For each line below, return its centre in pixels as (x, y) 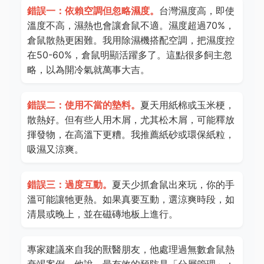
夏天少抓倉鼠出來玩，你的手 (173, 184)
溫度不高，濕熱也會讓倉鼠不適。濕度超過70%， (131, 25)
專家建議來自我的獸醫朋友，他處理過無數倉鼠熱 (131, 249)
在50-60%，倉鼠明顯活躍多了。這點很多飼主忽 (130, 55)
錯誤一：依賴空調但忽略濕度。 (93, 11)
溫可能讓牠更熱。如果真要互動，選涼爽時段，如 (131, 199)
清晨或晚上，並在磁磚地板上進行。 (103, 214)
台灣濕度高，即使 (197, 11)
